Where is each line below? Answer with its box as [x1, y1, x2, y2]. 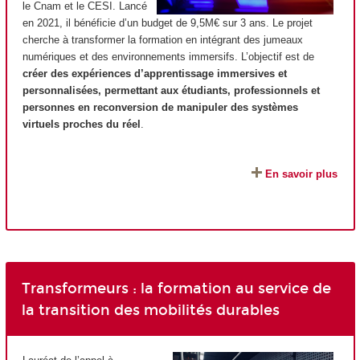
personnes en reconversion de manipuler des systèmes [22, 101, 298, 114]
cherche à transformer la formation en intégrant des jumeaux [22, 34, 303, 47]
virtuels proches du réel [22, 118, 141, 131]
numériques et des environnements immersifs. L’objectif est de [22, 51, 314, 63]
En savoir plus [265, 167, 337, 180]
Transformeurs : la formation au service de [21, 280, 331, 298]
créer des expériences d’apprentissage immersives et [22, 67, 287, 80]
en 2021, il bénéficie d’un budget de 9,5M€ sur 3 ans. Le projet [22, 17, 313, 30]
